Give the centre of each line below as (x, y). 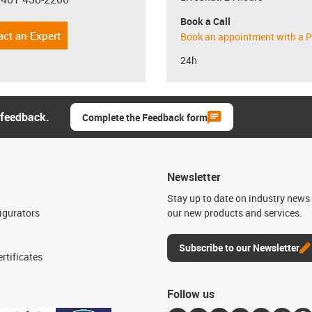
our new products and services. (235, 213)
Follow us (191, 294)
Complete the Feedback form (145, 117)
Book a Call (205, 21)
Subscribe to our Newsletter (239, 248)
